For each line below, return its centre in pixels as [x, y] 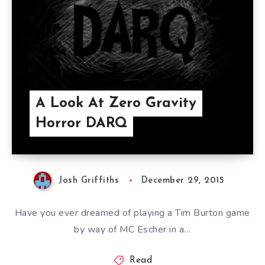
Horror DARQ [81, 124]
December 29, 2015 [183, 181]
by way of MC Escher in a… [132, 230]
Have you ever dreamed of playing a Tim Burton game [132, 213]
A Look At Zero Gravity [116, 104]
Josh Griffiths [89, 181]
